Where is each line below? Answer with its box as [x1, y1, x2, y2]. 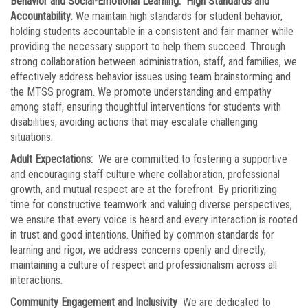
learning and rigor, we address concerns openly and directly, [10, 243, 266, 256]
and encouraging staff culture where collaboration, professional [10, 168, 280, 181]
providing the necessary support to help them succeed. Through [10, 40, 285, 53]
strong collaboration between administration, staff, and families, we [10, 55, 297, 68]
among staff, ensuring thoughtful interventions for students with [10, 100, 281, 113]
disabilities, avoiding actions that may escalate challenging [10, 115, 258, 129]
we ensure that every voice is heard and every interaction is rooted [10, 213, 298, 226]
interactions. [10, 274, 63, 287]
